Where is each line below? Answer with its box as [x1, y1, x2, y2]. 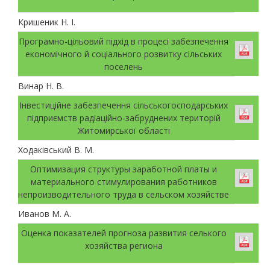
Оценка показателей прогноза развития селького [20, 227, 227, 239]
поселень [104, 60, 143, 72]
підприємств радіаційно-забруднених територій [27, 111, 221, 124]
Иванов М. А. [18, 207, 71, 219]
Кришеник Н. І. [18, 16, 75, 28]
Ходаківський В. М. [18, 143, 94, 155]
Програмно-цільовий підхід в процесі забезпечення [19, 35, 228, 47]
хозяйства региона [84, 239, 163, 251]
